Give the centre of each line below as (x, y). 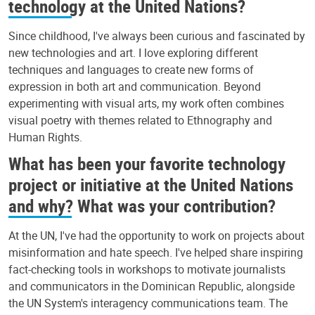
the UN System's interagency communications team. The (148, 303)
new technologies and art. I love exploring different (133, 53)
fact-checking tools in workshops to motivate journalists (147, 269)
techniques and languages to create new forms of (131, 70)
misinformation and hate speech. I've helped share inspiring (156, 252)
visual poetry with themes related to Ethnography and (140, 121)
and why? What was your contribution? (142, 206)
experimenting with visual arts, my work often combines (146, 104)
